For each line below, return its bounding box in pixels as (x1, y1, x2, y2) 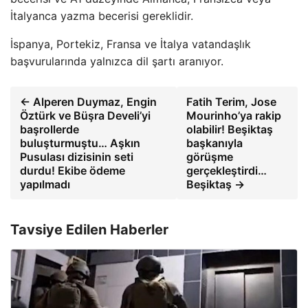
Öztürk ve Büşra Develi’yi (20, 108, 151, 122)
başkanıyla (186, 135, 243, 150)
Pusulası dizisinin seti (20, 149, 133, 164)
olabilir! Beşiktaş (186, 122, 273, 136)
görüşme (186, 149, 233, 164)
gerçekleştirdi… (186, 163, 267, 177)
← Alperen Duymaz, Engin (20, 94, 157, 109)
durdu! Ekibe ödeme (20, 163, 125, 177)
